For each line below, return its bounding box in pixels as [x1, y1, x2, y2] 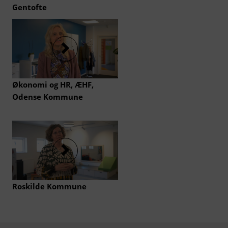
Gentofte [12, 2, 47, 12]
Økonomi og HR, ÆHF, [12, 79, 94, 90]
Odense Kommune [12, 92, 83, 102]
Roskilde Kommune [12, 181, 87, 191]
